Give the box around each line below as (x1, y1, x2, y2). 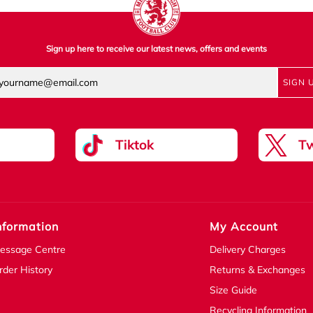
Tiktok (115, 136, 154, 154)
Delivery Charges (210, 243, 286, 256)
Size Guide (210, 284, 258, 297)
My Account (210, 219, 279, 234)
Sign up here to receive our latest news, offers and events (46, 43, 267, 54)
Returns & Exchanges (210, 263, 306, 277)
